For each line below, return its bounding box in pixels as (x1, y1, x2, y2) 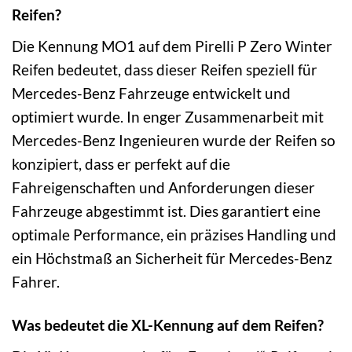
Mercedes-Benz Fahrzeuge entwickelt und (12, 83, 291, 102)
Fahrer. (12, 272, 60, 291)
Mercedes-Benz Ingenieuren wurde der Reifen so (12, 130, 335, 149)
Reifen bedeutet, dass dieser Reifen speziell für (12, 60, 317, 79)
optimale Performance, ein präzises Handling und (12, 225, 336, 244)
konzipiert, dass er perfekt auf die (12, 154, 230, 173)
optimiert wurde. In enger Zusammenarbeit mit (12, 107, 324, 126)
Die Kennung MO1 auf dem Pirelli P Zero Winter (12, 36, 332, 55)
